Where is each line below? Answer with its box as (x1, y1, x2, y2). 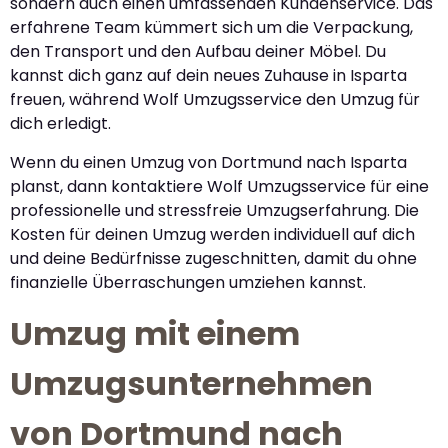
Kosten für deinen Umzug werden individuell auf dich (10, 222, 415, 246)
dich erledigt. (10, 112, 111, 136)
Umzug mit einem (10, 310, 300, 356)
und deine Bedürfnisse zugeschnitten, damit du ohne (10, 246, 417, 270)
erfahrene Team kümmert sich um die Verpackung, (10, 16, 413, 40)
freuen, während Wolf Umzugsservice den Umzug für (10, 88, 420, 112)
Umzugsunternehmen (10, 360, 373, 406)
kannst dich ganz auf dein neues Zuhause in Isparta (10, 64, 407, 88)
